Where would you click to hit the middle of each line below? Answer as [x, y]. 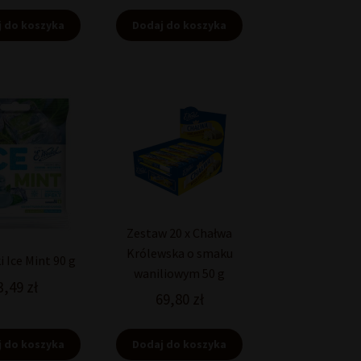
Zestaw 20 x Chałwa [180, 232]
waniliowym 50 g [180, 273]
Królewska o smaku [179, 253]
